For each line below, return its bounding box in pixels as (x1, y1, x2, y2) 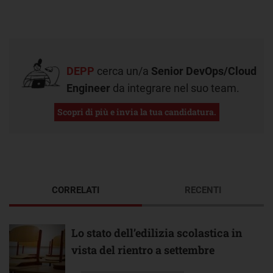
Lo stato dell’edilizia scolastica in (71, 225, 242, 240)
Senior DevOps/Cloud (151, 64, 257, 77)
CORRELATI (52, 184, 99, 196)
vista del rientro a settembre (71, 242, 214, 257)
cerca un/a (94, 64, 151, 77)
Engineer (66, 81, 110, 94)
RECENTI (185, 184, 221, 196)
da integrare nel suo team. (110, 81, 239, 94)
